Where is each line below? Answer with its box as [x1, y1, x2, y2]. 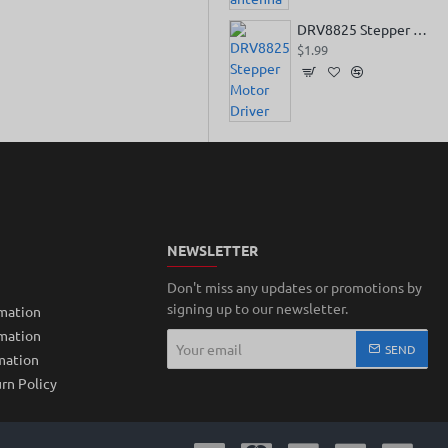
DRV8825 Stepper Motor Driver [413, 20, 427, 38]
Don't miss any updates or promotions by [167, 278, 423, 296]
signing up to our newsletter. [167, 299, 349, 317]
